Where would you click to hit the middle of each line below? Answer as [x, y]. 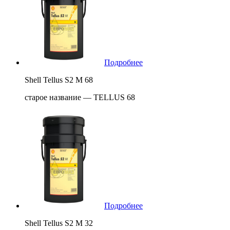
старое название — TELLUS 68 [80, 98]
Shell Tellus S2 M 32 [59, 223]
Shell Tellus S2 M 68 [59, 80]
